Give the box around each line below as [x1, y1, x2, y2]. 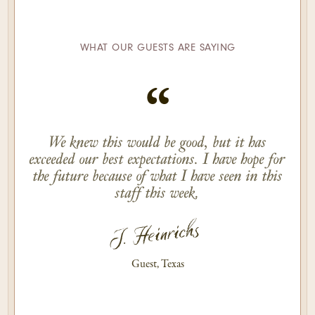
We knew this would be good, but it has [49, 132, 266, 153]
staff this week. [115, 183, 200, 204]
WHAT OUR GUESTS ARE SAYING [79, 41, 236, 54]
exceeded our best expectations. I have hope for [30, 149, 285, 170]
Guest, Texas [131, 257, 184, 273]
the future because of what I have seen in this [32, 166, 283, 187]
